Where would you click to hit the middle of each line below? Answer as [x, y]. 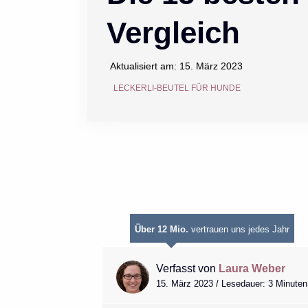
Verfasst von [186, 268]
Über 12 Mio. [161, 229]
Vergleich [174, 32]
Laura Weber [252, 268]
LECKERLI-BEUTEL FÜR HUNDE [177, 88]
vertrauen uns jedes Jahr [239, 229]
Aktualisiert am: [145, 66]
